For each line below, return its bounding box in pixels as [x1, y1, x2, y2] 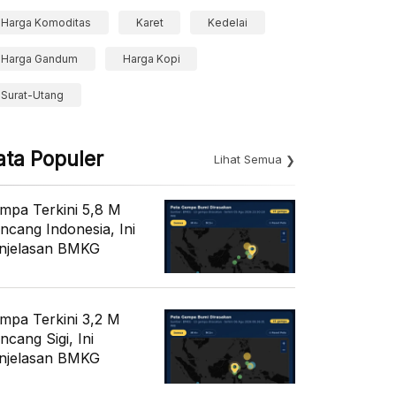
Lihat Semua [214, 152, 282, 166]
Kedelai [208, 16, 248, 29]
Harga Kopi [122, 52, 180, 65]
